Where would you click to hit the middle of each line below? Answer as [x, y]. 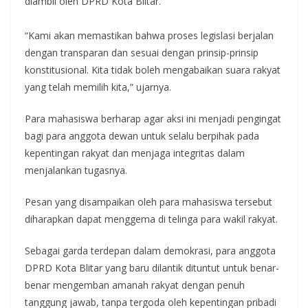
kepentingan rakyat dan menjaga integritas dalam [135, 153]
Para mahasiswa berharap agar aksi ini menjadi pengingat [153, 118]
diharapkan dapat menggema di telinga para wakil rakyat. [151, 219]
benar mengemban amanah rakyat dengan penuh [135, 285]
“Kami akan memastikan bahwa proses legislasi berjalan [149, 35]
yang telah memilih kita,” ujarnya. [98, 87]
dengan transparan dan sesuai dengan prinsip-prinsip [142, 52]
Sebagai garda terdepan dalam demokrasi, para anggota [150, 250]
